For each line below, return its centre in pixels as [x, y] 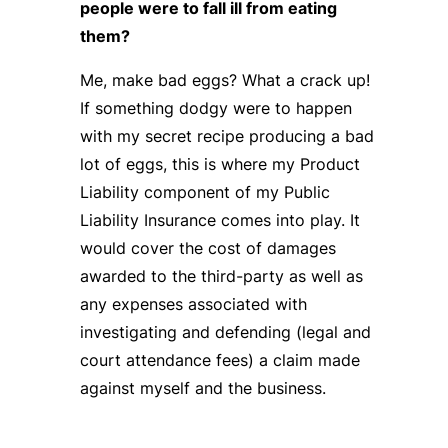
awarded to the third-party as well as [221, 275]
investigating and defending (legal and [225, 331]
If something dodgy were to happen [215, 107]
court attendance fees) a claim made [219, 359]
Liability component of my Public [204, 191]
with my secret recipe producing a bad [226, 135]
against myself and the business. [202, 387]
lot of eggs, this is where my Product [219, 163]
